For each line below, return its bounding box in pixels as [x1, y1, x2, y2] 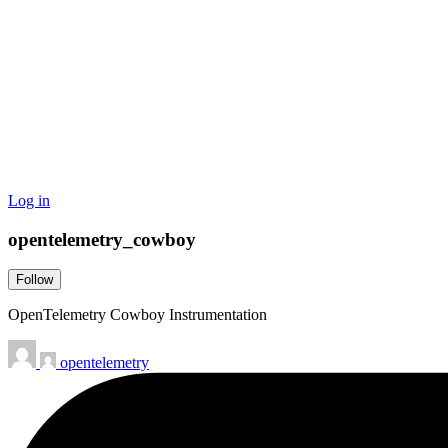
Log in [8, 192, 50, 209]
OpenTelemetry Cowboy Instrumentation [8, 306, 267, 324]
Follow [16, 272, 53, 288]
